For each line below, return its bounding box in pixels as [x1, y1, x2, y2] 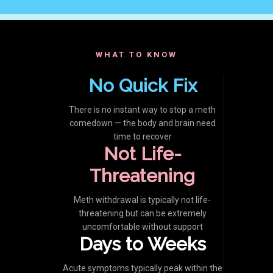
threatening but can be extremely [78, 208, 207, 218]
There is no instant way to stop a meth [69, 105, 216, 115]
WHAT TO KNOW [96, 50, 177, 59]
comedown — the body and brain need [69, 118, 216, 128]
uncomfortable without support [82, 222, 203, 232]
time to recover [113, 132, 172, 141]
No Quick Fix [88, 75, 197, 96]
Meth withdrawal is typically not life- [74, 195, 211, 205]
